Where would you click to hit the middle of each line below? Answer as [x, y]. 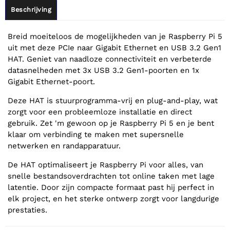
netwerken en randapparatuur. [64, 146]
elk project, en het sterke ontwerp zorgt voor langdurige [113, 198]
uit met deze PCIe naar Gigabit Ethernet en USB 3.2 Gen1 [114, 47]
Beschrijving [31, 9]
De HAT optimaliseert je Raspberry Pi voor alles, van [106, 165]
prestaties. [27, 210]
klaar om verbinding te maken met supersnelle [96, 134]
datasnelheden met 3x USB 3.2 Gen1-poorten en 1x [103, 70]
